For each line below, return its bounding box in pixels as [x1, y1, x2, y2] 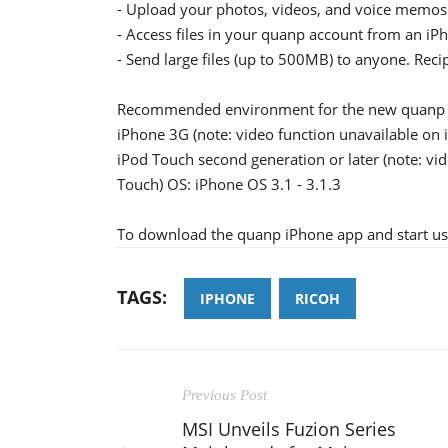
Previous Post [182, 386, 267, 403]
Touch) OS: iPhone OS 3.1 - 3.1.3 [117, 173, 341, 194]
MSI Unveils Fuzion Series [182, 416, 396, 441]
